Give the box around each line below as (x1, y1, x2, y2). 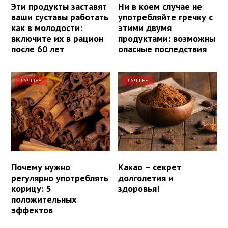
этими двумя (118, 21, 172, 34)
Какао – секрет (118, 161, 182, 174)
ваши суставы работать (11, 11, 108, 23)
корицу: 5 (11, 183, 51, 195)
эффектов (11, 204, 53, 216)
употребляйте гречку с (118, 11, 213, 23)
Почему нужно (11, 161, 70, 174)
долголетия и (118, 172, 174, 184)
